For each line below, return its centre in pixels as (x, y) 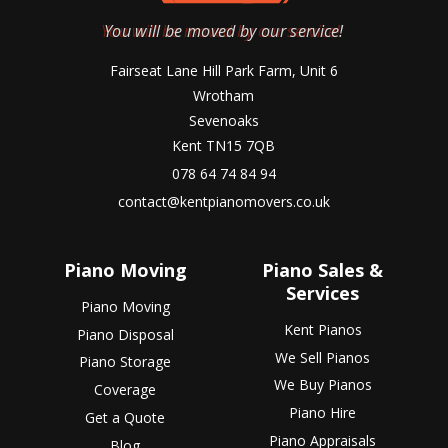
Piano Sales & (323, 269)
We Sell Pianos (323, 357)
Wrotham (224, 96)
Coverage (125, 390)
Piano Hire (323, 413)
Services (323, 292)
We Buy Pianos (322, 385)
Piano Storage (125, 362)
